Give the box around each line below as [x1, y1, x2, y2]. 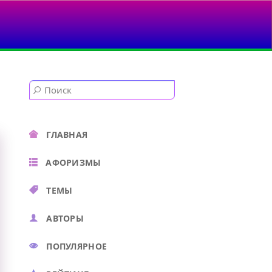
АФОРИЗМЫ [46, 157, 101, 168]
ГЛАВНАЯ [46, 129, 88, 140]
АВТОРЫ [46, 212, 84, 224]
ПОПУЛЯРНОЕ [46, 240, 107, 252]
